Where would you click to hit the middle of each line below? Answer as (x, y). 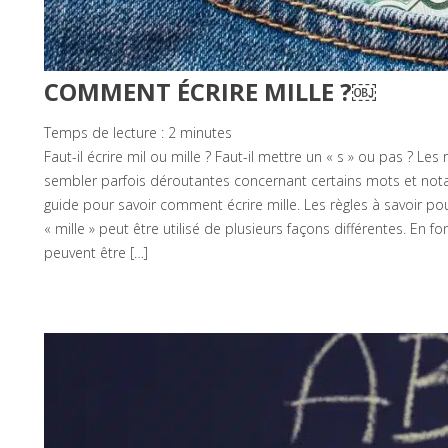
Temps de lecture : (106, 133)
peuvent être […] (96, 253)
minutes (206, 133)
